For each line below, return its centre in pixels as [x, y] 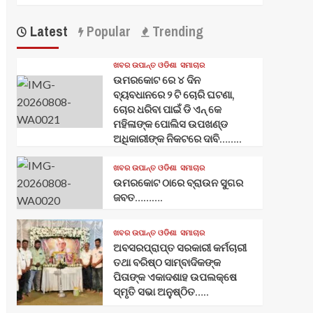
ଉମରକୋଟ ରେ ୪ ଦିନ [156, 80]
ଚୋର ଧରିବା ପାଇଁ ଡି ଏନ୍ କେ [167, 109]
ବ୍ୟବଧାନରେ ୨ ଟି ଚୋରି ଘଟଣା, [174, 94]
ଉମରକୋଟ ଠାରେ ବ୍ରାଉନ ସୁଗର [178, 182]
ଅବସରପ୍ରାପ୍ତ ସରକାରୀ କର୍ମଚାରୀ [180, 247]
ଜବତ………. [139, 197]
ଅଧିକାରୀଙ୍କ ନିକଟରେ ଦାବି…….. [177, 138]
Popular [107, 31]
